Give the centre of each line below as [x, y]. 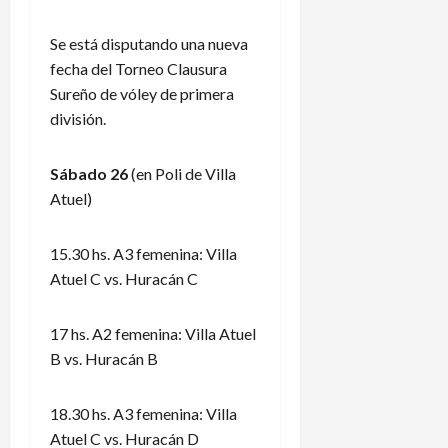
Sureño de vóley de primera [142, 93]
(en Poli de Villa [183, 173]
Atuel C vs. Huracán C [124, 278]
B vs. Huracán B [104, 358]
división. [78, 118]
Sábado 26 [90, 173]
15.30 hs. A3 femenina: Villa [143, 253]
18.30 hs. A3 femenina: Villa [143, 413]
